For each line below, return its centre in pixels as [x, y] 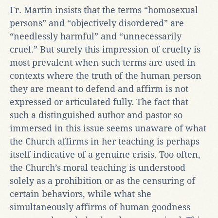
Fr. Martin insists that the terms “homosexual [104, 10]
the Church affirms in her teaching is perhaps [105, 141]
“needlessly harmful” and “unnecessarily [96, 36]
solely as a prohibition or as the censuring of [102, 181]
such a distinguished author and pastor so [96, 115]
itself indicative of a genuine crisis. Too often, [105, 154]
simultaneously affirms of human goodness [100, 207]
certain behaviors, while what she [81, 194]
